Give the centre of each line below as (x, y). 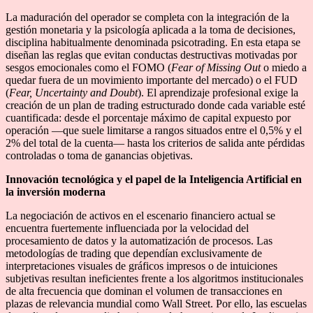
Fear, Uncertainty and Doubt (73, 92)
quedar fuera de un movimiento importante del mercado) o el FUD (152, 80)
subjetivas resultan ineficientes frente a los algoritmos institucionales (154, 278)
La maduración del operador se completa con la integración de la (147, 17)
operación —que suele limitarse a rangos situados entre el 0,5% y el (154, 130)
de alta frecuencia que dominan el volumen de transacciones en (144, 291)
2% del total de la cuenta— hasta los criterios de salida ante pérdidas (155, 143)
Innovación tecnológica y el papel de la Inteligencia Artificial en (154, 179)
